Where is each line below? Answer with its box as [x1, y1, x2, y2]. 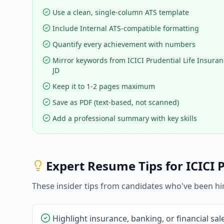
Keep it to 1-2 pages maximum [52, 81, 155, 91]
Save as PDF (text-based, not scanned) [52, 97, 179, 107]
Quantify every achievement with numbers [52, 39, 195, 49]
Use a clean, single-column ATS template [52, 7, 189, 17]
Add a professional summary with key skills [52, 113, 197, 123]
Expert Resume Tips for [46, 157, 186, 174]
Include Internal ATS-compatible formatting [52, 23, 199, 33]
